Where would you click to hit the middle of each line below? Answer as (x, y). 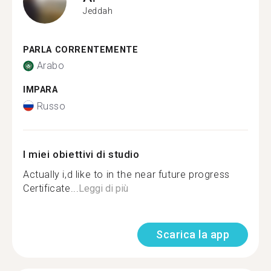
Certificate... (51, 188)
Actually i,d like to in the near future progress (126, 174)
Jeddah (98, 11)
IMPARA (41, 90)
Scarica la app (193, 234)
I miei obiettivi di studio (81, 154)
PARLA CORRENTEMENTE (81, 50)
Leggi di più (104, 188)
